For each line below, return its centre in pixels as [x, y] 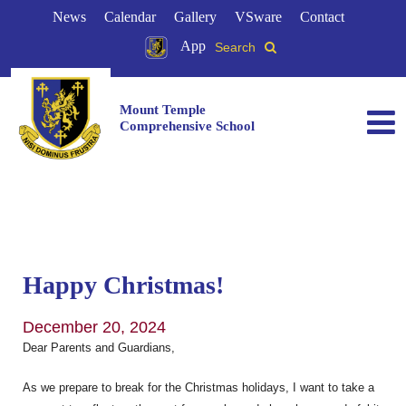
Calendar [130, 17]
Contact [322, 17]
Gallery [195, 17]
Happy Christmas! [123, 285]
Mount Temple [163, 110]
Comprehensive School [187, 126]
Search [235, 47]
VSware [258, 17]
